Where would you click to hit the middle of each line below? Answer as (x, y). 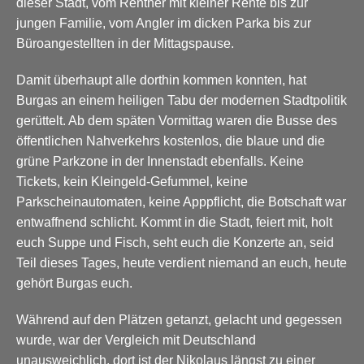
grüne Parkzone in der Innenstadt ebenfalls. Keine (160, 161)
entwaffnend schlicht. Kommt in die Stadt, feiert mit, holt (174, 222)
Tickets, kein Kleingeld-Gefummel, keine (132, 181)
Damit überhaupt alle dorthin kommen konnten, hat (161, 80)
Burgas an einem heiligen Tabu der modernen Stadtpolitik (182, 100)
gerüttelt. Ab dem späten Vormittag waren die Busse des (177, 120)
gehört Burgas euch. (74, 283)
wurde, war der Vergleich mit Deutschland (136, 340)
